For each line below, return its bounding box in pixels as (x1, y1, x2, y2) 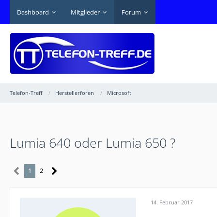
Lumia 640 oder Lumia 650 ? (10, 134, 175, 152)
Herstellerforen (55, 89, 94, 96)
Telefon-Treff (10, 89, 42, 96)
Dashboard (17, 7, 49, 16)
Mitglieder (71, 7, 100, 16)
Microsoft (107, 89, 131, 96)
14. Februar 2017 (151, 198, 193, 206)
